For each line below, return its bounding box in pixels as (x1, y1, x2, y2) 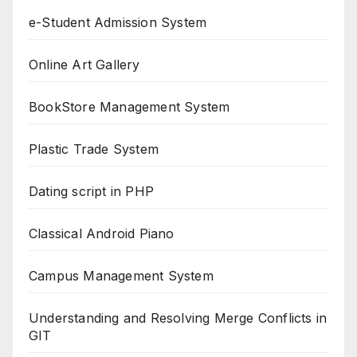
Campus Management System (29, 268, 214, 284)
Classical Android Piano (29, 226, 175, 242)
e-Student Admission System (29, 14, 207, 31)
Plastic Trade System (29, 141, 159, 158)
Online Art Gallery (29, 57, 140, 73)
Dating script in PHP (29, 183, 154, 200)
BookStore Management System (29, 99, 230, 116)
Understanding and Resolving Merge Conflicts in (29, 310, 328, 327)
